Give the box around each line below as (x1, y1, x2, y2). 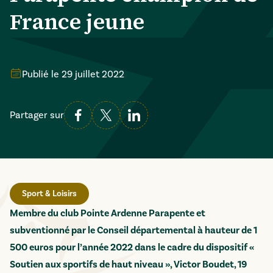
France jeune (10, 7, 144, 37)
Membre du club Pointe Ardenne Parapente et (10, 207, 205, 219)
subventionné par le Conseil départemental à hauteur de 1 (10, 224, 257, 236)
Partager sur (10, 109, 64, 121)
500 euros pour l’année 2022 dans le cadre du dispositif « (10, 241, 254, 253)
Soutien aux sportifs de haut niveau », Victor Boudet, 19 (10, 258, 247, 271)
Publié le (22, 68, 59, 80)
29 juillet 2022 (62, 68, 124, 80)
